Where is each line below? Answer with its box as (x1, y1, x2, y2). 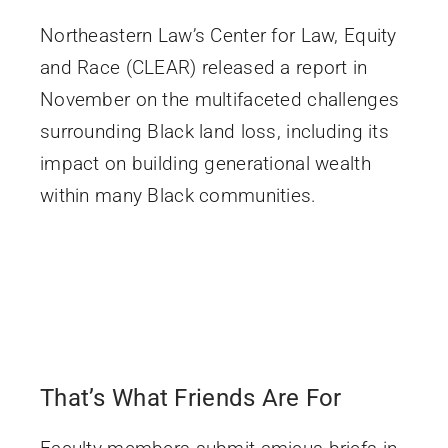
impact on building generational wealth (39, 151, 371, 175)
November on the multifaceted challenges (39, 87, 400, 111)
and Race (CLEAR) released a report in (39, 55, 368, 79)
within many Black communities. (39, 183, 317, 207)
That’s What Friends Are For (39, 383, 342, 412)
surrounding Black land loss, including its (39, 119, 389, 143)
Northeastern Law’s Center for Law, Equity (39, 23, 397, 47)
